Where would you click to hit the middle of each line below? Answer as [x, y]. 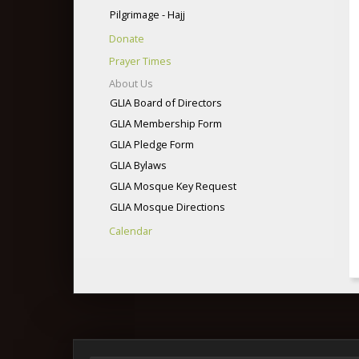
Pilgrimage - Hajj [147, 14]
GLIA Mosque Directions [167, 207]
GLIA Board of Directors [166, 103]
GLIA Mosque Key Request [173, 186]
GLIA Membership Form [166, 123]
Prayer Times [140, 61]
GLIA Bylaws [138, 165]
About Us [131, 83]
